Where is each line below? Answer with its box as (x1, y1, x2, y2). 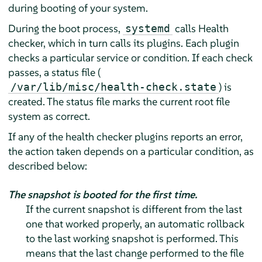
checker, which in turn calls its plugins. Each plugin (8, 36, 239, 50)
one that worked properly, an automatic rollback (25, 216, 244, 230)
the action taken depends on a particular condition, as (8, 144, 254, 158)
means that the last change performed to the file (25, 246, 244, 260)
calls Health (172, 21, 229, 35)
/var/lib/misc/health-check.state (10, 80, 216, 93)
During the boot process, (8, 21, 123, 35)
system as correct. (8, 109, 90, 123)
